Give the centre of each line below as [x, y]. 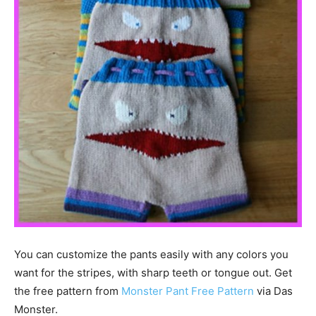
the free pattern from [68, 291]
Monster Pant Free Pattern [188, 291]
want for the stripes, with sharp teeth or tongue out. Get [153, 272]
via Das [273, 291]
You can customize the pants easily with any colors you [151, 254]
